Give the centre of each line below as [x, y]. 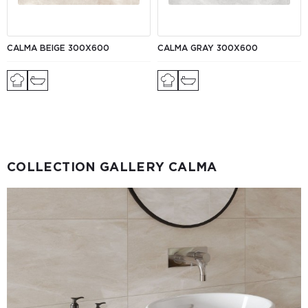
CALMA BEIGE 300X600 [58, 47]
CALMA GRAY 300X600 [208, 47]
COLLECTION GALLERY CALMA [112, 166]
